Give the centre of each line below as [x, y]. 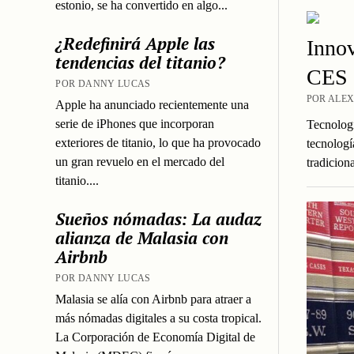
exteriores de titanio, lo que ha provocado [158, 142]
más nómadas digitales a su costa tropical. [159, 318]
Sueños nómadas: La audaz [159, 218]
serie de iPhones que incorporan [135, 123]
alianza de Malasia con [142, 237]
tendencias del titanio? [141, 62]
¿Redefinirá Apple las [136, 43]
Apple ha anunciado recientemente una [153, 104]
